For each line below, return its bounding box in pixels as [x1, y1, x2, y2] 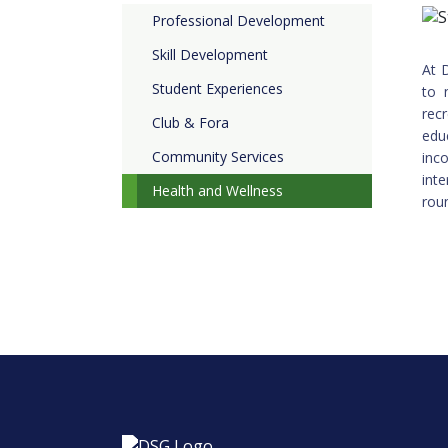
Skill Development [152, 45, 268, 64]
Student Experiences [152, 79, 283, 98]
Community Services [152, 147, 284, 166]
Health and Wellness [152, 181, 283, 200]
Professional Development [152, 11, 325, 30]
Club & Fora [152, 113, 229, 132]
